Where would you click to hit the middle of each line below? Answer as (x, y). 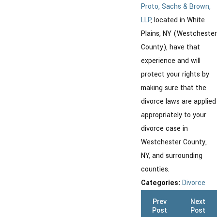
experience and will (171, 61)
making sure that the (174, 88)
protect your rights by (175, 74)
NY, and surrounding (172, 155)
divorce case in (164, 128)
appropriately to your (174, 115)
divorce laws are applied (178, 101)
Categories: (162, 183)
